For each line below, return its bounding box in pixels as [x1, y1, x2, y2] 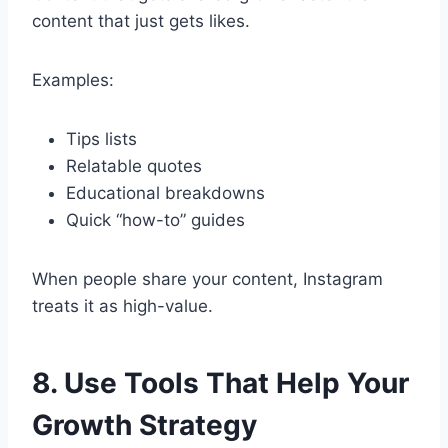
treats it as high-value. [32, 296, 213, 317]
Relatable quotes [66, 156, 202, 177]
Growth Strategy [32, 408, 257, 443]
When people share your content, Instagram [32, 269, 383, 290]
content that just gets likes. [32, 11, 250, 32]
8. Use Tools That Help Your [32, 366, 409, 401]
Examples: [32, 70, 114, 91]
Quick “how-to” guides [66, 210, 245, 231]
